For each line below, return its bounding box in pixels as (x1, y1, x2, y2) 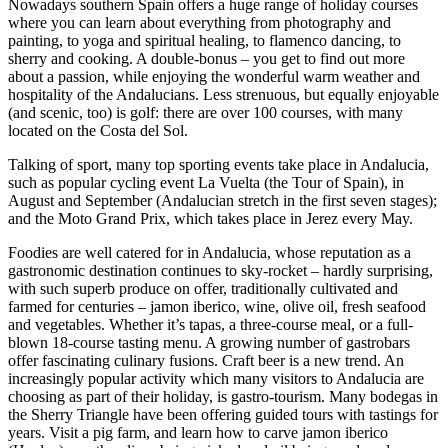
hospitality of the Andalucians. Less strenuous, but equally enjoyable (8, 85, 439, 103)
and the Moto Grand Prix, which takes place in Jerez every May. (8, 209, 413, 227)
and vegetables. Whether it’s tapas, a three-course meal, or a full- (8, 315, 413, 333)
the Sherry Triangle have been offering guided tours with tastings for (8, 405, 438, 423)
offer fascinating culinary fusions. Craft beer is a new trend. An (8, 351, 404, 369)
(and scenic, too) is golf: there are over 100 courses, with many (8, 103, 403, 121)
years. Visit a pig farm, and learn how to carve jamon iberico (8, 423, 388, 441)
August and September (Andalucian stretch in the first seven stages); (8, 191, 437, 209)
